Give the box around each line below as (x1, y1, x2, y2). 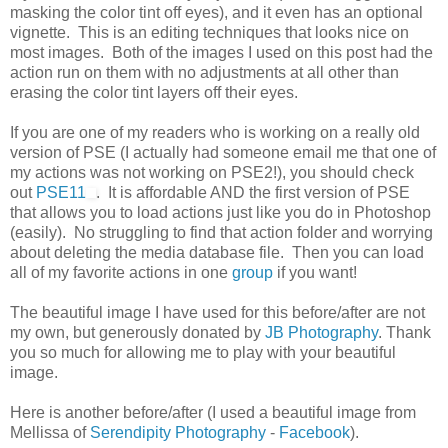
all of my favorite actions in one (10, 264, 232, 281)
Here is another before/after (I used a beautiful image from (10, 404, 416, 421)
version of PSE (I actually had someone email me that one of (10, 144, 436, 161)
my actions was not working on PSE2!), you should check (10, 164, 414, 181)
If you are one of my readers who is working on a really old (10, 124, 420, 141)
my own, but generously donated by (10, 324, 265, 341)
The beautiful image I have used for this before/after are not (10, 304, 425, 321)
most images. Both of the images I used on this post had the (10, 44, 433, 61)
